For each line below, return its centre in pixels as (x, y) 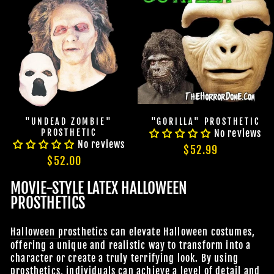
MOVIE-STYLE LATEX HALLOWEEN (99, 188)
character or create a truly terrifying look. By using (125, 258)
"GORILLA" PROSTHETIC (205, 121)
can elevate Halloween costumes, (182, 231)
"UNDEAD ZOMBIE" (69, 121)
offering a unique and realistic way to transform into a (131, 245)
